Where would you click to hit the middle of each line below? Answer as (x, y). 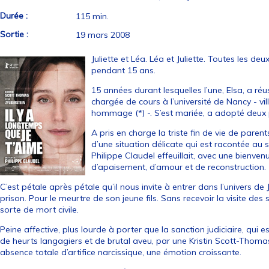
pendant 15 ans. (124, 70)
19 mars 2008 (103, 35)
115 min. (92, 16)
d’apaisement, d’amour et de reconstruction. (179, 167)
